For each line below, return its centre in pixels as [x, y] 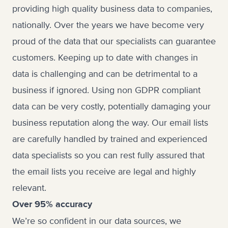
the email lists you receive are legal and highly [104, 172]
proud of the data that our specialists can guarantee [114, 41]
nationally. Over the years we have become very [108, 25]
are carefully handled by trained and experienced [110, 139]
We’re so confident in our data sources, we [97, 221]
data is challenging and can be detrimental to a [105, 74]
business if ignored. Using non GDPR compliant [106, 90]
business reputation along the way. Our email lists [110, 123]
